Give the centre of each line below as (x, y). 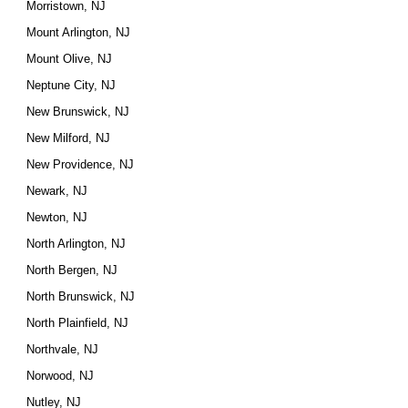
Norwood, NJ (61, 376)
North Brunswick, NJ (81, 296)
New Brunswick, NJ (78, 112)
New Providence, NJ (81, 164)
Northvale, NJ (63, 349)
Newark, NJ (57, 191)
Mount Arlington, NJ (79, 32)
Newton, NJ (57, 217)
